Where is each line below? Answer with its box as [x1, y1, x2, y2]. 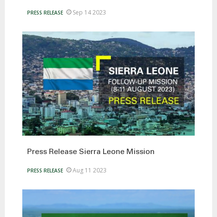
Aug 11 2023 [73, 166, 107, 175]
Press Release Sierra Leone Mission [27, 148, 155, 156]
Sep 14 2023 [73, 8, 106, 16]
